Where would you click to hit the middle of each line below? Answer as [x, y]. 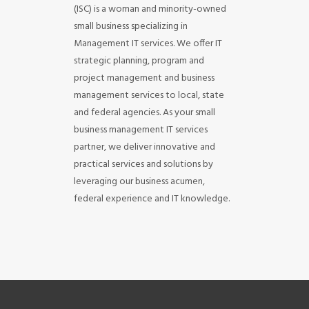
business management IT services [140, 130]
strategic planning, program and [139, 61]
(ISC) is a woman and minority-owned [150, 9]
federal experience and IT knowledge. [151, 199]
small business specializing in [130, 27]
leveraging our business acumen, [139, 182]
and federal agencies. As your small [144, 113]
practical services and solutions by [143, 165]
